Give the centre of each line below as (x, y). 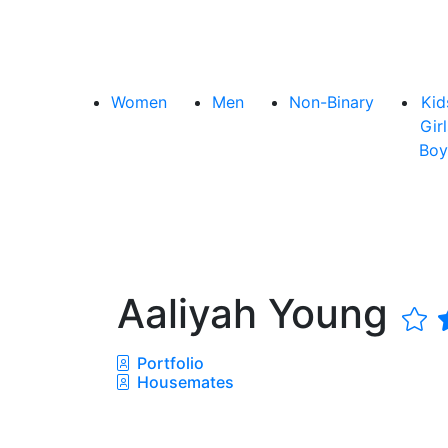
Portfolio (168, 362)
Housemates (183, 381)
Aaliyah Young (258, 313)
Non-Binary (331, 101)
